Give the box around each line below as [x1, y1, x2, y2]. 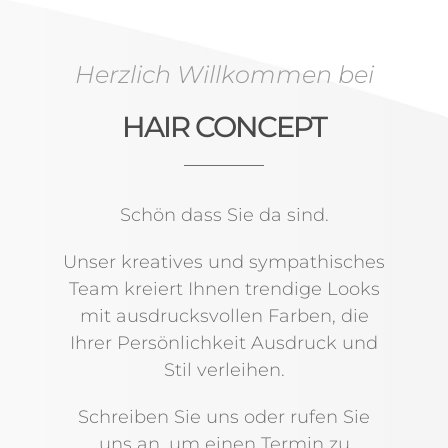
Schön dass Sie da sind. [119, 204, 329, 226]
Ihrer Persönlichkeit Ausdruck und [70, 332, 378, 354]
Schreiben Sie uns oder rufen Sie [78, 406, 370, 428]
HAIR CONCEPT [122, 109, 326, 144]
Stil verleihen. [163, 359, 285, 381]
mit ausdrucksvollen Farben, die [79, 305, 369, 327]
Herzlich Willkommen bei [74, 60, 374, 89]
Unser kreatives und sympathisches [63, 251, 385, 273]
